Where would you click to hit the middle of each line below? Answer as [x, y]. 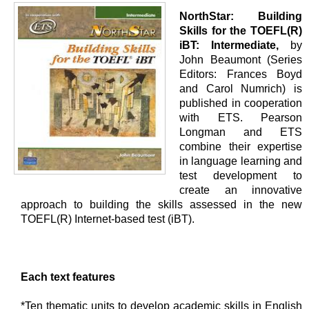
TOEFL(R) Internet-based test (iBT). [108, 219]
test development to [241, 176]
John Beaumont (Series [241, 60]
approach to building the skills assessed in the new [161, 205]
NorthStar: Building [241, 16]
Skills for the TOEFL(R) [241, 31]
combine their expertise [241, 147]
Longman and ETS [241, 132]
